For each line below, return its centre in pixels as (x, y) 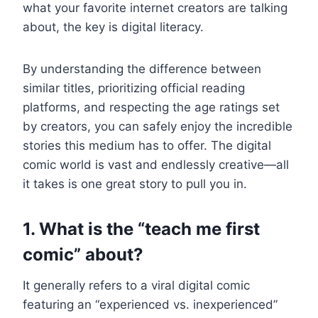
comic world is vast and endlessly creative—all (156, 164)
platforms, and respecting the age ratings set (151, 107)
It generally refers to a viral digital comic (136, 285)
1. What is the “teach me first (141, 229)
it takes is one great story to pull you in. (135, 183)
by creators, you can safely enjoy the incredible (158, 126)
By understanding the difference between (142, 68)
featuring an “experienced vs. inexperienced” (150, 304)
